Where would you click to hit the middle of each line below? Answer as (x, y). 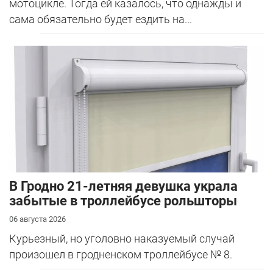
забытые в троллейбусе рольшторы (123, 200)
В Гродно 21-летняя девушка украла (123, 186)
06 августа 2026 (37, 219)
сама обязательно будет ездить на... (101, 19)
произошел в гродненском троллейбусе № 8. (121, 254)
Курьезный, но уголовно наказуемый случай (122, 238)
